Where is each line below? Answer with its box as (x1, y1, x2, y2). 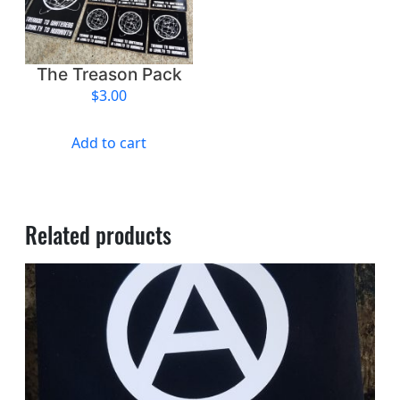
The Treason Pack (36, 63, 182, 86)
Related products (25, 219, 171, 251)
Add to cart (71, 133, 147, 154)
